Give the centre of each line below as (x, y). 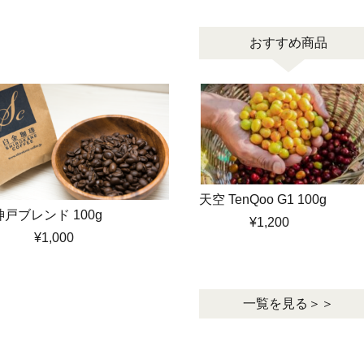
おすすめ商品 (288, 42)
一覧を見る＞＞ (288, 303)
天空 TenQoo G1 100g (263, 199)
